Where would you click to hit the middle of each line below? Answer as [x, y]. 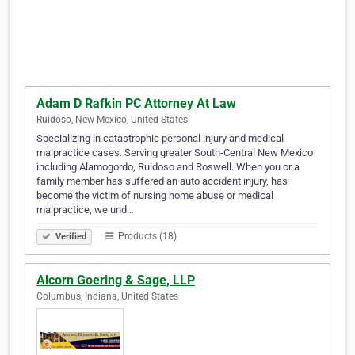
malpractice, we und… [85, 210]
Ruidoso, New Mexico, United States [112, 120]
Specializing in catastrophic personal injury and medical [160, 139]
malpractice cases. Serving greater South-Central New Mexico [175, 153]
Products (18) [146, 237]
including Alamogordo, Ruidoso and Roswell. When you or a [168, 167]
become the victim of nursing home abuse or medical [155, 196]
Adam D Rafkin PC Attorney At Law [136, 104]
